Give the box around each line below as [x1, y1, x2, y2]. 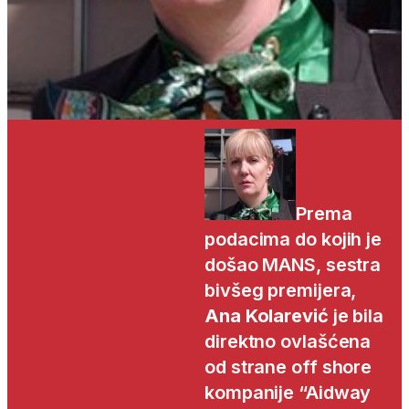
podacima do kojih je [204, 228, 382, 251]
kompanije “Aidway [204, 382, 372, 404]
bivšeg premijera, [204, 279, 357, 302]
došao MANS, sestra [204, 254, 382, 277]
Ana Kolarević [204, 305, 329, 328]
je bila [328, 305, 383, 328]
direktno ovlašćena [204, 330, 372, 353]
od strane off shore [204, 356, 372, 379]
